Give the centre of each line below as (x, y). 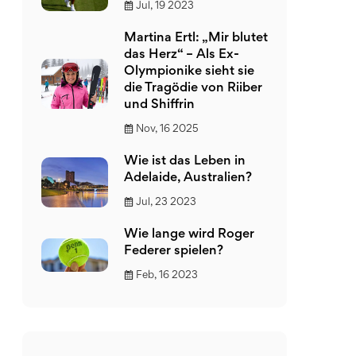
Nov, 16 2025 (167, 130)
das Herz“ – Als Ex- (182, 55)
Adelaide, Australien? (188, 178)
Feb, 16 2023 (167, 276)
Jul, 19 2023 (165, 6)
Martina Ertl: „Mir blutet (196, 39)
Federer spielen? (174, 252)
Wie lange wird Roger (189, 235)
